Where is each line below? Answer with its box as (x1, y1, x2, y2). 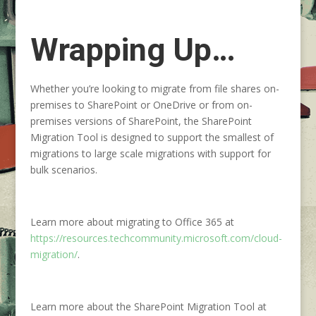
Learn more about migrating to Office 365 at (30, 215, 234, 229)
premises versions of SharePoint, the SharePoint (30, 114, 252, 128)
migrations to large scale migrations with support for (30, 147, 271, 160)
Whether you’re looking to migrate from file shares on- (30, 82, 279, 95)
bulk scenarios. (30, 163, 97, 176)
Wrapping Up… (30, 31, 236, 68)
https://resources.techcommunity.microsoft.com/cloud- (30, 231, 282, 245)
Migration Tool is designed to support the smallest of (30, 130, 274, 144)
